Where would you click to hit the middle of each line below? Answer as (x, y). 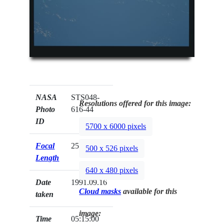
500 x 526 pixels (112, 148)
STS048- (85, 97)
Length (47, 158)
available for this (149, 191)
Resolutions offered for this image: (135, 103)
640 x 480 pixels (112, 170)
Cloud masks (100, 191)
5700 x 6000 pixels (116, 126)
